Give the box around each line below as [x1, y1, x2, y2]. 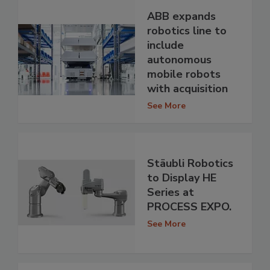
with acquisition [147, 81, 228, 96]
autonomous [147, 52, 212, 67]
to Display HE [147, 171, 216, 186]
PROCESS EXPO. [147, 199, 231, 215]
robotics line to [147, 23, 227, 38]
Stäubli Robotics [147, 156, 233, 171]
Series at [147, 185, 194, 200]
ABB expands [147, 8, 216, 24]
